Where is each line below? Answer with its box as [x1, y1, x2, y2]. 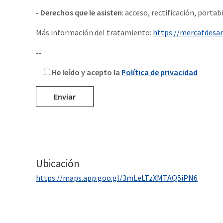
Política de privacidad [121, 67, 198, 78]
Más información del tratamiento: [36, 27, 153, 38]
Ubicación [36, 157, 80, 171]
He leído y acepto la [52, 67, 121, 78]
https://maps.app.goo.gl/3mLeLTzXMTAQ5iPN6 [36, 173, 198, 183]
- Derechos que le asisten [36, 7, 122, 18]
